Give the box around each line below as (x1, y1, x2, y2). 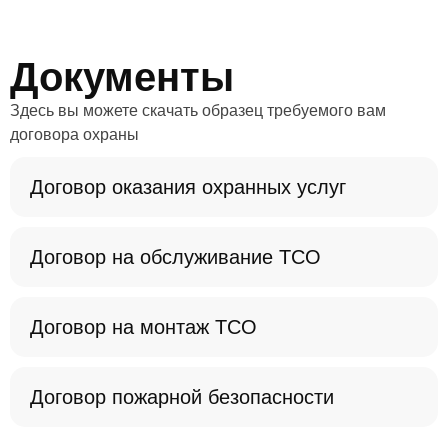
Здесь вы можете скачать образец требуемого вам (10, 102, 386, 119)
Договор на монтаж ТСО (30, 316, 257, 338)
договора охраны (10, 126, 139, 143)
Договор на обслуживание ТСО (30, 246, 321, 268)
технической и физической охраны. (10, 12, 271, 29)
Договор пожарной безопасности (30, 386, 334, 408)
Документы (10, 55, 234, 99)
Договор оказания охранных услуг (30, 176, 346, 198)
